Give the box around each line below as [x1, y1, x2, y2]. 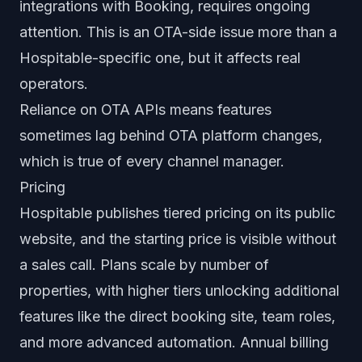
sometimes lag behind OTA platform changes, [19, 127, 322, 144]
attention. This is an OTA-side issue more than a [19, 23, 337, 40]
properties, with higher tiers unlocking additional [19, 282, 339, 299]
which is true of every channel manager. [19, 153, 284, 170]
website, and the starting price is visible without [19, 230, 336, 247]
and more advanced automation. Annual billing [19, 334, 329, 351]
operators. [19, 75, 88, 92]
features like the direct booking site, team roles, [19, 308, 335, 325]
